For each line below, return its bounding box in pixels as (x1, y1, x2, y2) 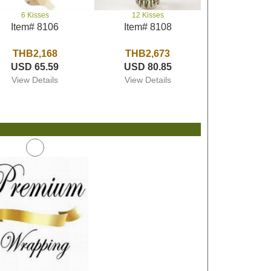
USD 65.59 (11, 62, 59, 72)
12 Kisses (131, 11, 164, 19)
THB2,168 (12, 48, 57, 59)
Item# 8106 (11, 22, 59, 32)
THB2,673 (125, 48, 171, 59)
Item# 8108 (123, 22, 172, 32)
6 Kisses (21, 11, 49, 19)
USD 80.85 (123, 62, 172, 72)
